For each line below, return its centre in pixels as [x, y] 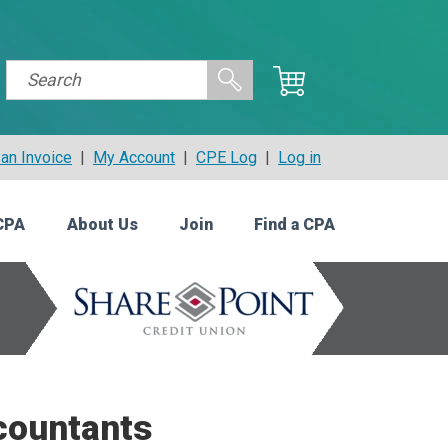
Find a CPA [294, 225]
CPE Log [226, 157]
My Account [134, 157]
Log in [299, 157]
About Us [102, 225]
